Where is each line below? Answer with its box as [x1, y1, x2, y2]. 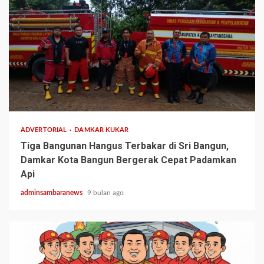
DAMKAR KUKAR [74, 127, 129, 134]
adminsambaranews [21, 189, 84, 197]
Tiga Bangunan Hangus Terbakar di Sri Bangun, [21, 140, 229, 152]
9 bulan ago [87, 189, 124, 197]
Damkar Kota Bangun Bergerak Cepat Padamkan [21, 154, 236, 166]
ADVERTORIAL [21, 127, 69, 134]
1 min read [18, 91, 51, 98]
